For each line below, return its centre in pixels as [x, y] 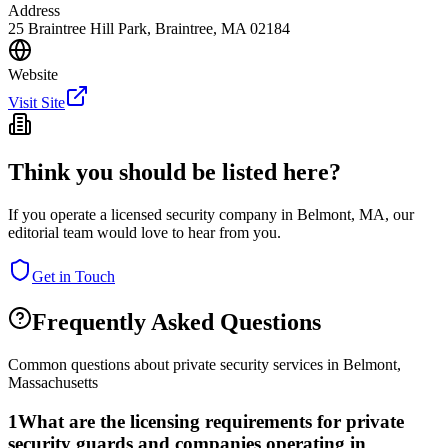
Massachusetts [53, 383]
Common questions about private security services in [175, 365]
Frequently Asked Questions [176, 322]
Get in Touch [73, 277]
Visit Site [36, 102]
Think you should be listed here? [174, 172]
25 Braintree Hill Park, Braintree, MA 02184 [149, 28]
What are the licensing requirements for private [211, 421]
